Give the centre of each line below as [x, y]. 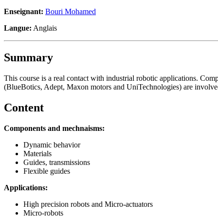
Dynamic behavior [52, 145]
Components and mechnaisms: [54, 128]
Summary [28, 57]
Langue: [18, 28]
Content [24, 107]
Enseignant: [25, 11]
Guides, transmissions [57, 162]
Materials [37, 153]
